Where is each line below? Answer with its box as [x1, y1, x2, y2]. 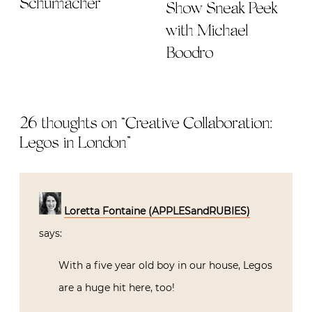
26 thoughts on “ [19, 116, 125, 133]
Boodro [166, 45, 213, 63]
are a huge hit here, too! [58, 281, 175, 295]
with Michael [166, 23, 248, 40]
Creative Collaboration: [125, 116, 272, 133]
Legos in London [19, 135, 126, 153]
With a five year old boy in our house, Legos [58, 259, 272, 272]
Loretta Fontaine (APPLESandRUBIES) [64, 205, 250, 218]
